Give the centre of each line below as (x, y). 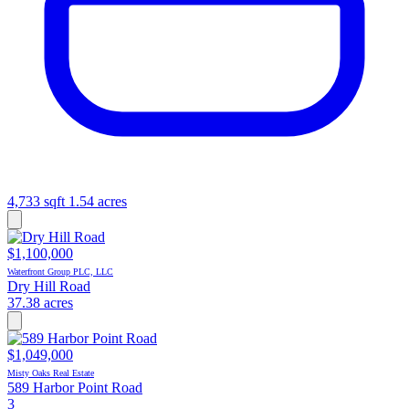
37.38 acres (40, 302)
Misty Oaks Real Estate (51, 372)
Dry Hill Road (49, 286)
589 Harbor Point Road (75, 387)
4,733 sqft (36, 201)
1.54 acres (98, 201)
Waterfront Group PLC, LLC (60, 271)
